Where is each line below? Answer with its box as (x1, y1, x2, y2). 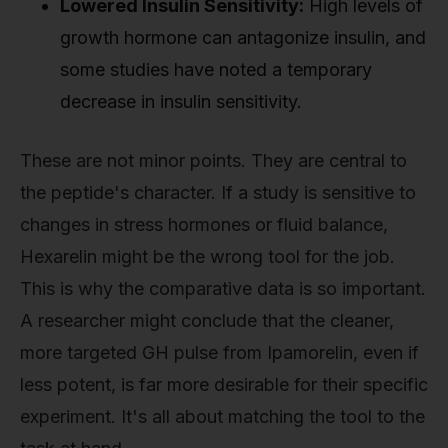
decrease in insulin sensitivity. (60, 91, 302, 113)
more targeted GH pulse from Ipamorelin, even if (20, 342, 419, 364)
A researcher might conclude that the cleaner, (20, 310, 394, 332)
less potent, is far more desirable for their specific (20, 374, 428, 396)
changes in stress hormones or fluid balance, (20, 214, 388, 236)
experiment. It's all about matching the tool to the (20, 406, 425, 428)
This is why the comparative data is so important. (20, 278, 426, 300)
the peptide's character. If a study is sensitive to (20, 182, 416, 204)
